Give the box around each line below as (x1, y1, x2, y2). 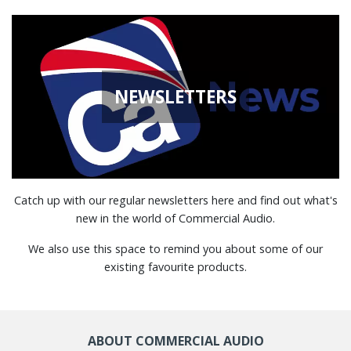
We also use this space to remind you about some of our (28, 241, 323, 256)
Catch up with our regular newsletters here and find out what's (13, 192, 338, 208)
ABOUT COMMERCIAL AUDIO (87, 331, 264, 349)
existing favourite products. (104, 259, 247, 274)
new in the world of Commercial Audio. (76, 210, 275, 226)
